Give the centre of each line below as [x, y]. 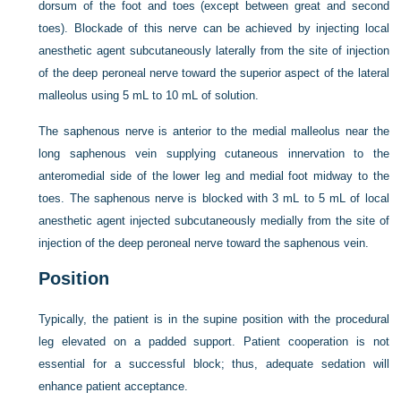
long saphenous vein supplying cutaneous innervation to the [214, 153]
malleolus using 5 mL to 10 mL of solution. [149, 95]
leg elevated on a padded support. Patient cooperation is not [214, 341]
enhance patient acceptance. [114, 386]
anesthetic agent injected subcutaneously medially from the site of [214, 220]
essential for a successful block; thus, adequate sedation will [214, 363]
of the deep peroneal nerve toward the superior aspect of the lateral [214, 73]
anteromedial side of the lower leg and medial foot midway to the [214, 175]
